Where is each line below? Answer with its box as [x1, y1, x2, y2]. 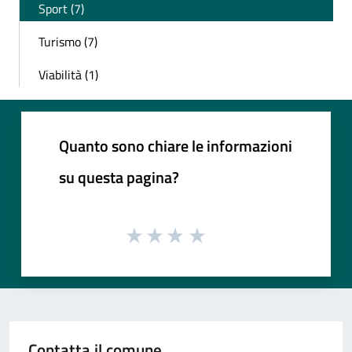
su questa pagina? [59, 164, 179, 189]
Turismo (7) [38, 31, 97, 51]
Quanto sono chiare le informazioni [59, 133, 292, 158]
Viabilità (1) [38, 64, 98, 84]
